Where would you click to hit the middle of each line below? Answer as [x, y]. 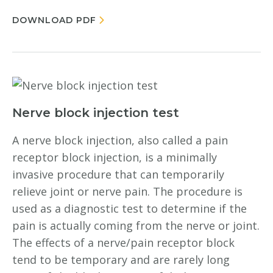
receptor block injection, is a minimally [115, 157]
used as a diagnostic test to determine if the [129, 208]
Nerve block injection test [96, 113]
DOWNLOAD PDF [54, 20]
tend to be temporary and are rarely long [121, 260]
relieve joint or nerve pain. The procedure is [127, 191]
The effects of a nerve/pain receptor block [123, 243]
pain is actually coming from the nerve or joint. [136, 225]
